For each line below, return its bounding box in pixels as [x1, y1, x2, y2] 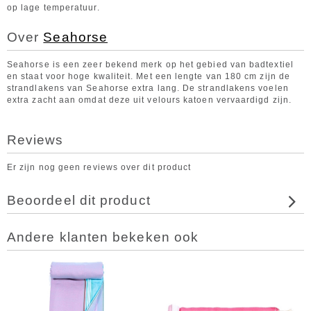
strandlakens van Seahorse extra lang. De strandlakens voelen [7, 83, 289, 93]
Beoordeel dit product [7, 193, 151, 208]
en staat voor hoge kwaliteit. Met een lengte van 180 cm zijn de [7, 72, 291, 81]
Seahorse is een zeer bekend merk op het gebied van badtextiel [7, 60, 294, 69]
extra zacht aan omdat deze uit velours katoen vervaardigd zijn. [7, 95, 292, 105]
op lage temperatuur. [7, 3, 100, 12]
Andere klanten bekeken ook [7, 230, 199, 244]
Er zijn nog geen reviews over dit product [7, 162, 192, 172]
